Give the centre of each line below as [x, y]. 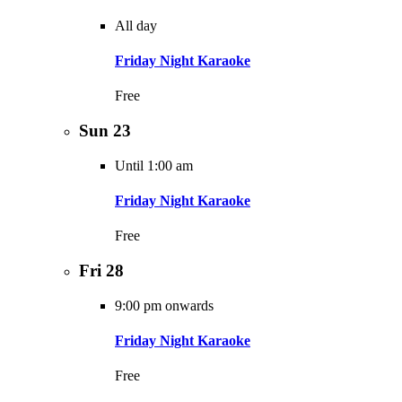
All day [136, 25]
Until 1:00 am [154, 165]
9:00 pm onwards [164, 305]
